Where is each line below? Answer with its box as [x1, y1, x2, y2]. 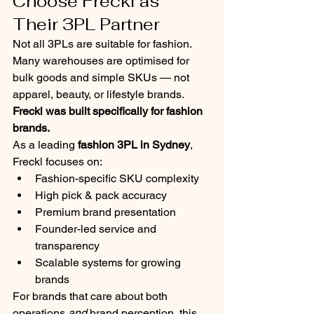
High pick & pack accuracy [35, 189, 167, 202]
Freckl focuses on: [13, 155, 102, 168]
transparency [35, 239, 100, 252]
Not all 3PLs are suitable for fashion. [13, 37, 192, 50]
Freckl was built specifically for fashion [13, 104, 205, 118]
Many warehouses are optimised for [13, 54, 192, 67]
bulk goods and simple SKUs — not [13, 71, 192, 84]
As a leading [13, 138, 78, 151]
